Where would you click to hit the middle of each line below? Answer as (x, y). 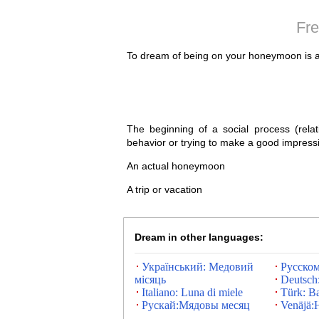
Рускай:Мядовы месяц (195, 305)
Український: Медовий (197, 267)
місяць (150, 279)
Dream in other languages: (199, 237)
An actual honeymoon (176, 166)
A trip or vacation (164, 189)
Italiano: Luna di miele (192, 292)
